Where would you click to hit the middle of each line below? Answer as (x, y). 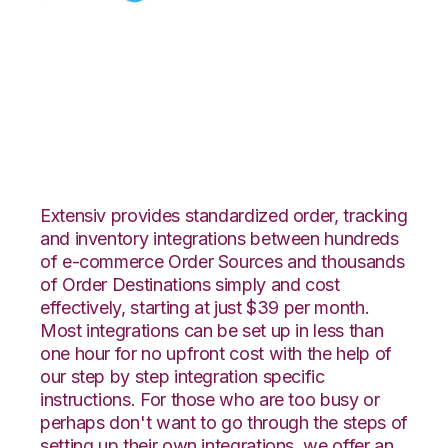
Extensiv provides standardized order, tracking (224, 215)
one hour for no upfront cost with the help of (216, 353)
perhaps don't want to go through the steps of (224, 422)
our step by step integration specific (182, 376)
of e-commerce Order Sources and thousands (222, 261)
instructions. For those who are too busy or (210, 399)
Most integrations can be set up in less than (212, 330)
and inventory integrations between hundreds (219, 238)
